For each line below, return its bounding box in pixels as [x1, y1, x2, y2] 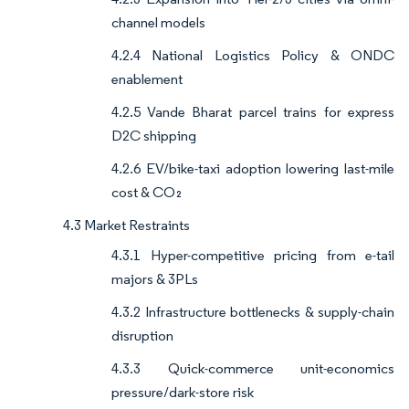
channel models [111, 14, 205, 32]
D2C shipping [111, 127, 196, 145]
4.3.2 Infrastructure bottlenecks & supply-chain [111, 303, 394, 321]
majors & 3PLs [111, 270, 198, 288]
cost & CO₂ [111, 184, 182, 202]
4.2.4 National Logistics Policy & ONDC [111, 47, 394, 65]
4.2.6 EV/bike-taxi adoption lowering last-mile [111, 160, 394, 178]
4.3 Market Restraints [63, 216, 190, 235]
